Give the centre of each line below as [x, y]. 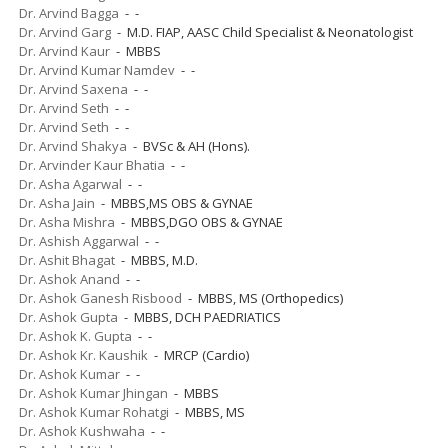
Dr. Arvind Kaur [64, 50]
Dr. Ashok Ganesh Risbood [100, 297]
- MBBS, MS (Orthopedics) [262, 297]
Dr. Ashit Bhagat [67, 259]
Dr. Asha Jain [57, 202]
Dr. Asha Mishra [67, 221]
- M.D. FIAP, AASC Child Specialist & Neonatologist [262, 31]
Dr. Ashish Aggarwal [79, 240]
